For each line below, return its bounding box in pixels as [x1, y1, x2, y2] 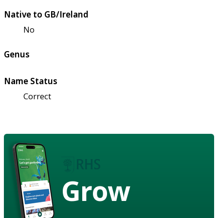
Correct [23, 90, 51, 102]
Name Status [4, 75, 57, 87]
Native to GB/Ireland [4, 8, 89, 20]
